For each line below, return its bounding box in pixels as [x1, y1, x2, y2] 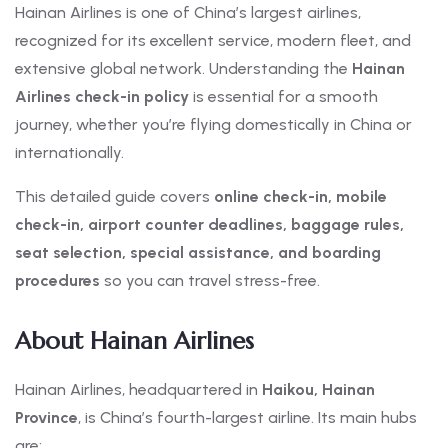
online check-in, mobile [214, 187, 387, 207]
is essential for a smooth [189, 87, 378, 107]
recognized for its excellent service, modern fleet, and [15, 31, 411, 51]
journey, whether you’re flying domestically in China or [15, 115, 412, 135]
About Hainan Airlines [15, 326, 254, 357]
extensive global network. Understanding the [15, 59, 352, 79]
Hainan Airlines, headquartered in [15, 380, 262, 400]
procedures [15, 271, 100, 291]
